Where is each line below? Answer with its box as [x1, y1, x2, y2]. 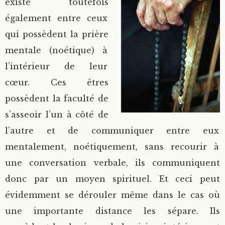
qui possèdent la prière [5, 29, 108, 39]
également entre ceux [5, 13, 108, 23]
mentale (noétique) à [5, 45, 108, 55]
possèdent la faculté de [5, 93, 108, 103]
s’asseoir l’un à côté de [5, 109, 108, 120]
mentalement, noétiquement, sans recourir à [5, 142, 220, 152]
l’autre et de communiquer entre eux [5, 126, 220, 136]
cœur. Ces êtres [5, 77, 108, 87]
